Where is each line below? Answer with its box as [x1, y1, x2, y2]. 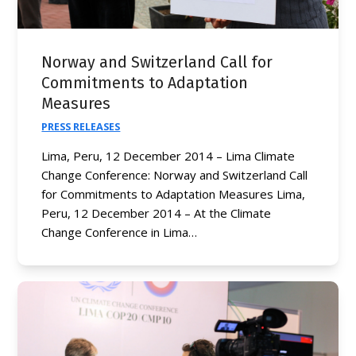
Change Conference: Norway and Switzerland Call [41, 166, 308, 183]
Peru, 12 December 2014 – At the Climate [41, 204, 272, 221]
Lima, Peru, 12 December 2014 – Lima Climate [41, 147, 296, 164]
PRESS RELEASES [41, 118, 121, 133]
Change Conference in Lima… [41, 223, 198, 240]
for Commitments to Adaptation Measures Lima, [41, 185, 306, 202]
